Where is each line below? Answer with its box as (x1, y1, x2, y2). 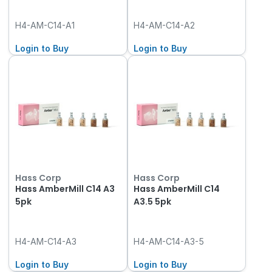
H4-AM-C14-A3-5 (134, 236, 205, 246)
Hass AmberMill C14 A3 (15, 182, 115, 195)
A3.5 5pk (134, 195, 172, 208)
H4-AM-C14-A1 (15, 19, 75, 30)
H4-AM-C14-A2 (134, 19, 195, 30)
